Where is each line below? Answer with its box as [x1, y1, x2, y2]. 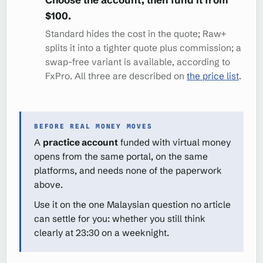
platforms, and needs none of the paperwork [34, 165, 222, 176]
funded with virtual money [118, 137, 231, 148]
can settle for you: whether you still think [34, 213, 205, 224]
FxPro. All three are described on [45, 70, 187, 82]
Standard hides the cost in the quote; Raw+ [45, 28, 227, 39]
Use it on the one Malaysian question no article [34, 199, 231, 210]
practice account [43, 137, 118, 148]
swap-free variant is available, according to [45, 56, 230, 68]
